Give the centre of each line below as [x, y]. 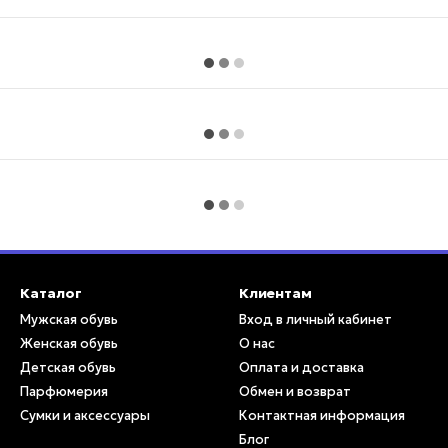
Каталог [51, 293]
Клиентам [275, 293]
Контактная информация [322, 415]
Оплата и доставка [301, 367]
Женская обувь [69, 343]
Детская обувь [68, 367]
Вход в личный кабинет [315, 319]
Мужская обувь [69, 319]
